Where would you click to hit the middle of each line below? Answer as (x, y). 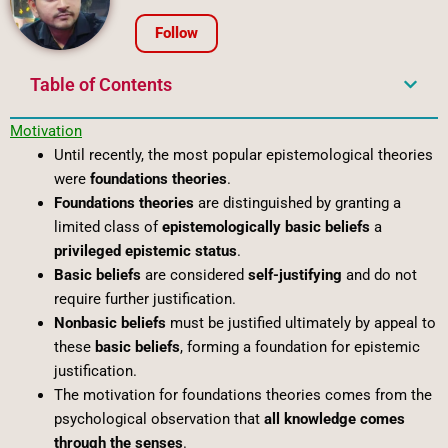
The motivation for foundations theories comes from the (242, 394)
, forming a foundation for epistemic (299, 346)
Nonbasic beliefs (109, 322)
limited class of (107, 226)
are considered (194, 274)
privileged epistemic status (145, 250)
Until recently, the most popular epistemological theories (243, 154)
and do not (379, 274)
